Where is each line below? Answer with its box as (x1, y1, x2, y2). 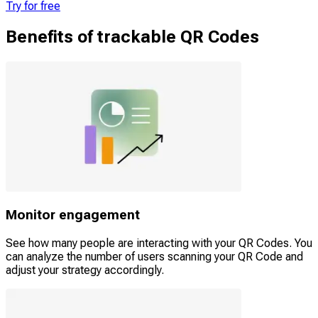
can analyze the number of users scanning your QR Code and (6, 250, 303, 263)
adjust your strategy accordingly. (6, 263, 164, 277)
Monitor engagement (6, 207, 140, 224)
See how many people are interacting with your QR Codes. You (6, 236, 312, 250)
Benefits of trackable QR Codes (6, 26, 259, 47)
